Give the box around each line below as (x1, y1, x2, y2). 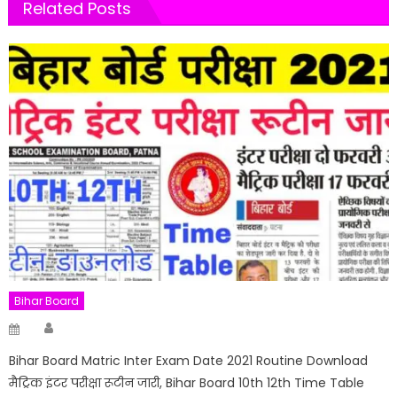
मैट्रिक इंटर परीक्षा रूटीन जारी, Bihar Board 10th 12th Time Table (9, 373, 365, 392)
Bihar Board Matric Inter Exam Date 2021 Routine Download (9, 351, 369, 370)
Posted (23, 316, 65, 334)
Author (60, 315, 102, 333)
